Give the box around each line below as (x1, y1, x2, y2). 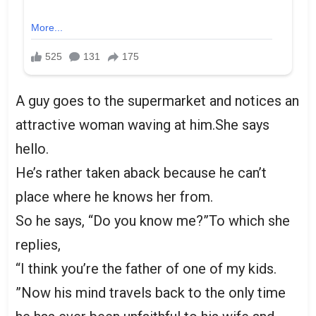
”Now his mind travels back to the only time (16, 284, 286, 301)
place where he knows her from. (16, 188, 213, 205)
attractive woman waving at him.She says (16, 116, 269, 133)
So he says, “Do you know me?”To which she (16, 212, 290, 229)
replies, (16, 236, 61, 253)
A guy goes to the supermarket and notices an (16, 92, 299, 109)
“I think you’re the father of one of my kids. (16, 260, 276, 277)
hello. (16, 140, 49, 157)
